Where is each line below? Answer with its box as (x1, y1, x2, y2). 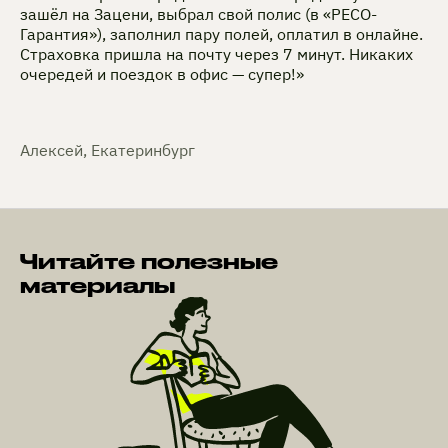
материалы (20, 272, 175, 297)
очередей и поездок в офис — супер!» (20, 63, 304, 84)
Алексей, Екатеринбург (20, 139, 195, 160)
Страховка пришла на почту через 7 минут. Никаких (20, 43, 413, 64)
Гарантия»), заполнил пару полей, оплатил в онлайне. (20, 23, 423, 44)
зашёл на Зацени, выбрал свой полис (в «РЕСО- (20, 3, 377, 24)
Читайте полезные (20, 248, 278, 273)
